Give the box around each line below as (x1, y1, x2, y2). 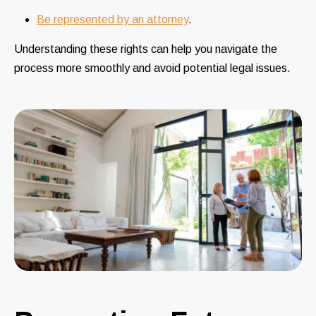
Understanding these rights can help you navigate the (14, 42, 277, 55)
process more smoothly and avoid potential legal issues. (14, 61, 291, 74)
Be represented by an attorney (37, 13, 188, 25)
